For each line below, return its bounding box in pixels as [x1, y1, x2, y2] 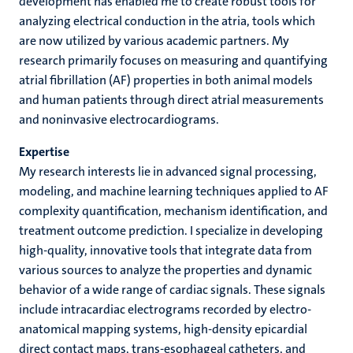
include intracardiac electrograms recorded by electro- [19, 301, 311, 318]
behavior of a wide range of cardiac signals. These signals [19, 281, 325, 298]
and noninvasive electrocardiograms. [19, 111, 219, 128]
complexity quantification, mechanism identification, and [19, 203, 328, 219]
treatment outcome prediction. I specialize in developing [19, 222, 323, 239]
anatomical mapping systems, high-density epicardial [19, 321, 307, 337]
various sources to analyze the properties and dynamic [19, 262, 312, 278]
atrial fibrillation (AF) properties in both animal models [19, 72, 313, 88]
